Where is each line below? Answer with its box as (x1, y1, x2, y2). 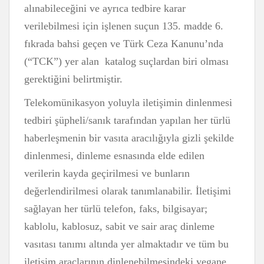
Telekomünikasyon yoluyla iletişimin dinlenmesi (24, 97, 232, 108)
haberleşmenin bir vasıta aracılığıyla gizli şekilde (24, 132, 234, 144)
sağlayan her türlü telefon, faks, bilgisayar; (24, 203, 207, 214)
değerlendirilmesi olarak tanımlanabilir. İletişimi (24, 185, 231, 197)
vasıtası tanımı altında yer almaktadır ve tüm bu (24, 238, 229, 250)
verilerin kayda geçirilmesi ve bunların (24, 167, 190, 179)
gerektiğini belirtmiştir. (24, 73, 123, 85)
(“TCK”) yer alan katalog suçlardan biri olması (24, 55, 229, 67)
